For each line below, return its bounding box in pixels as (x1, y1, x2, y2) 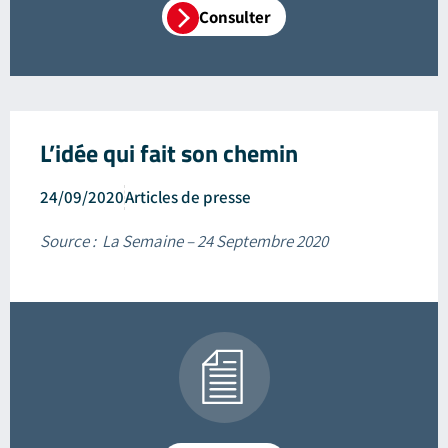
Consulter (199, 5, 271, 28)
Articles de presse (125, 185, 251, 208)
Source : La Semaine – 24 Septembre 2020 (40, 229, 328, 252)
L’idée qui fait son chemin (40, 134, 298, 171)
